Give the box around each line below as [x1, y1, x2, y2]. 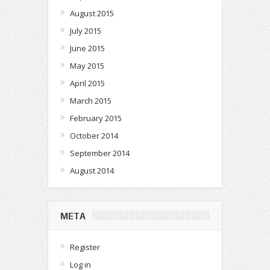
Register [70, 241, 100, 253]
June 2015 [70, 42, 105, 54]
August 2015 [70, 7, 114, 19]
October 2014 [70, 130, 118, 141]
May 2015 [70, 60, 104, 71]
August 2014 [70, 165, 114, 176]
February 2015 [70, 112, 122, 124]
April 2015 [70, 77, 105, 89]
